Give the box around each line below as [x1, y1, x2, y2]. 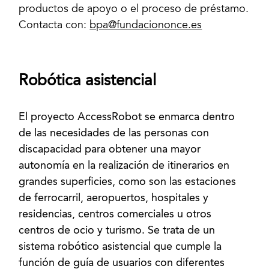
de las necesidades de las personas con [19, 128, 210, 139]
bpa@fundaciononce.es [89, 20, 202, 31]
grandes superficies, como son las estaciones [19, 177, 237, 187]
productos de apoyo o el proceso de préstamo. [19, 4, 249, 15]
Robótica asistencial [19, 73, 157, 89]
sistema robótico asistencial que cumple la [19, 241, 222, 252]
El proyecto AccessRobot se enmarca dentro [19, 112, 235, 122]
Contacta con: [19, 20, 90, 31]
